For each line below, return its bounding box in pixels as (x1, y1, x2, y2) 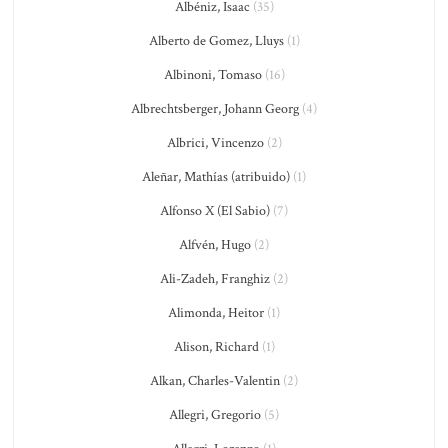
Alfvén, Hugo (179, 236, 251, 254)
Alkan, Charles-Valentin (150, 372, 280, 390)
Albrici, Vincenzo (166, 134, 264, 152)
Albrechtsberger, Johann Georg (131, 100, 299, 118)
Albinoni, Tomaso (163, 66, 262, 84)
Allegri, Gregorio (169, 406, 261, 424)
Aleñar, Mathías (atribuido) (142, 168, 290, 186)
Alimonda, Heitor (168, 304, 264, 322)
